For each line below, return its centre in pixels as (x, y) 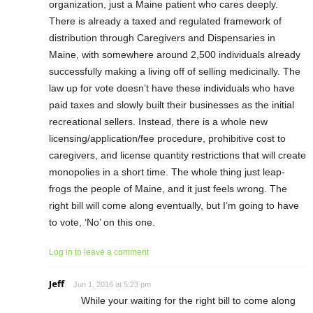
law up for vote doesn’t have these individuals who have (172, 88)
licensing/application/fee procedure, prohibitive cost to (167, 138)
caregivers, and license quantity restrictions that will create (177, 155)
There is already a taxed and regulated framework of (165, 21)
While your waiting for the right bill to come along (188, 300)
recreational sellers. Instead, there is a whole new (158, 121)
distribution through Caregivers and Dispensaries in (162, 37)
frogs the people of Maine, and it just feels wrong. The (168, 188)
